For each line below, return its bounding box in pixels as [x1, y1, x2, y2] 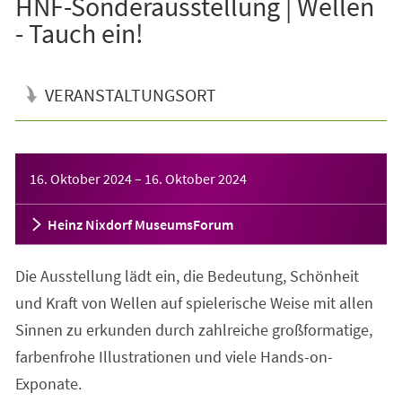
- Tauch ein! [14, 15, 144, 50]
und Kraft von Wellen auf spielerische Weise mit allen [14, 292, 373, 313]
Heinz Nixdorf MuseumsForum [47, 214, 233, 233]
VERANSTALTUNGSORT [44, 83, 216, 106]
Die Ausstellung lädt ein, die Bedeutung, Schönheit [14, 265, 359, 286]
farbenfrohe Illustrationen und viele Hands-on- [14, 345, 333, 367]
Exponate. [14, 372, 82, 394]
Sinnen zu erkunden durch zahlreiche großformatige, [14, 319, 372, 340]
